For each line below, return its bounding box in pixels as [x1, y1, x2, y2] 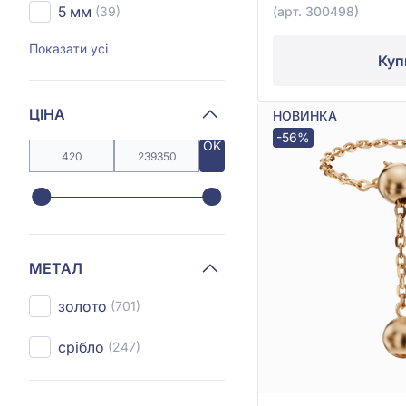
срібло [58, 338, 104, 356]
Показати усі [29, 41, 108, 56]
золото [58, 297, 107, 315]
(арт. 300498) [273, 4, 359, 20]
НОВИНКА [273, 108, 337, 124]
